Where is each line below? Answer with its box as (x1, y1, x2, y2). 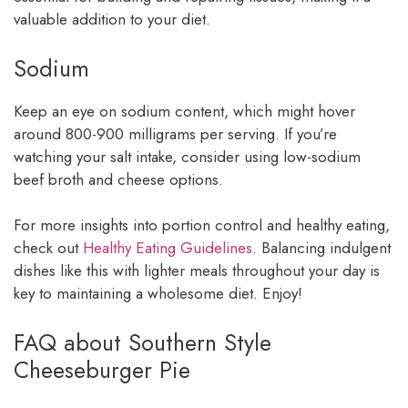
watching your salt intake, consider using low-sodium (14, 145, 361, 168)
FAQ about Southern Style (14, 325, 271, 359)
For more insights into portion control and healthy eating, (14, 214, 390, 237)
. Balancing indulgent (252, 237, 391, 260)
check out (14, 237, 83, 260)
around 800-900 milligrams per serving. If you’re (14, 122, 337, 145)
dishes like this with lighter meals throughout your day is (14, 260, 380, 282)
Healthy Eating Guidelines (83, 237, 252, 260)
